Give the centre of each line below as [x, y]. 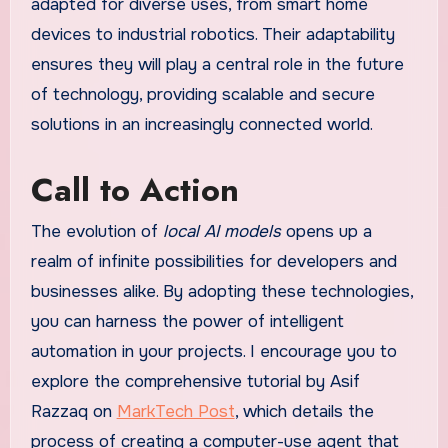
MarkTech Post [175, 412]
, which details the [304, 412]
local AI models [221, 232]
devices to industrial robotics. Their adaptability [212, 34]
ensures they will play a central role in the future [217, 64]
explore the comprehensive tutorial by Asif [195, 382]
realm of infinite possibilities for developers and [213, 262]
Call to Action [134, 189]
